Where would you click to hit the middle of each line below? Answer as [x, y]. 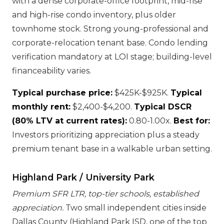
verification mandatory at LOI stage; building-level [112, 57]
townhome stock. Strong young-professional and [110, 29]
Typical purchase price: [62, 93]
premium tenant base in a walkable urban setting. [112, 149]
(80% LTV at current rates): [69, 121]
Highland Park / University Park [83, 177]
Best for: [192, 121]
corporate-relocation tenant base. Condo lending [110, 43]
